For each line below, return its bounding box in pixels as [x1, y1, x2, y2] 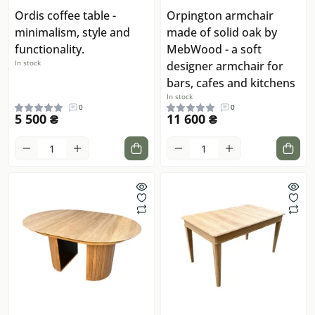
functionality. [15, 41, 84, 58]
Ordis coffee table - [15, 8, 116, 24]
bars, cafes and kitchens [167, 75, 295, 91]
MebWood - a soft [167, 41, 262, 58]
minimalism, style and [15, 25, 130, 41]
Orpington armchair [167, 8, 274, 24]
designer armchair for [167, 58, 283, 75]
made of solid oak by [167, 25, 277, 41]
